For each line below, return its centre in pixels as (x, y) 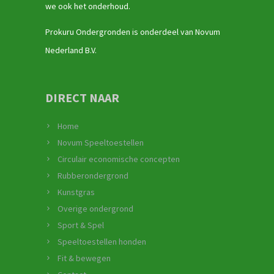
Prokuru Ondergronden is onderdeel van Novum (133, 32)
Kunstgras (76, 192)
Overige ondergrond (95, 209)
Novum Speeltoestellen (101, 143)
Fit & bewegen (84, 258)
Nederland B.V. (71, 50)
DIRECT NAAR (82, 98)
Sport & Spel (81, 225)
